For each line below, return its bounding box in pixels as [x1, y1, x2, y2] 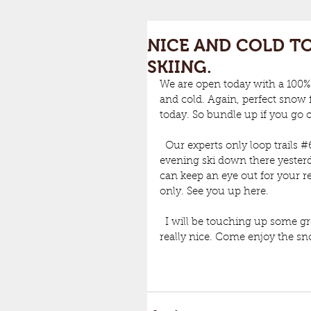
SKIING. [147, 57, 212, 76]
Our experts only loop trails [160, 141, 301, 151]
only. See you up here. [160, 187, 271, 197]
